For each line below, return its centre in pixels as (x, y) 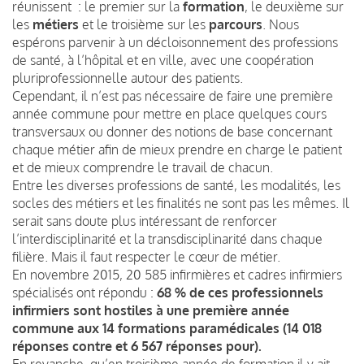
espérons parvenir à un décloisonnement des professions (175, 42)
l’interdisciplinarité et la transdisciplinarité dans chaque (167, 238)
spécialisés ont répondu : (84, 292)
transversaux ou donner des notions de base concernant (172, 131)
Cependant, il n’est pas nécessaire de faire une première (173, 95)
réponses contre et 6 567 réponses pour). (137, 346)
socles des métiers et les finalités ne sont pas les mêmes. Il (181, 203)
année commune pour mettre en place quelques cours (169, 113)
